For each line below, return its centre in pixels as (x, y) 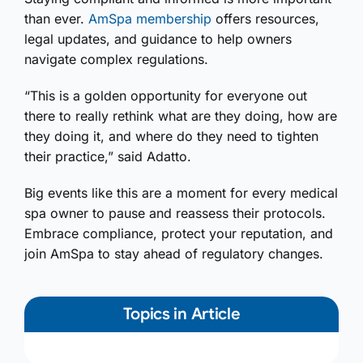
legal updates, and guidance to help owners (158, 38)
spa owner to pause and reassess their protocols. (175, 213)
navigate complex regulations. (116, 59)
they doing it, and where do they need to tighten (171, 136)
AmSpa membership (150, 18)
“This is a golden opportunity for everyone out (166, 95)
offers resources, (265, 18)
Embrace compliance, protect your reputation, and (179, 233)
